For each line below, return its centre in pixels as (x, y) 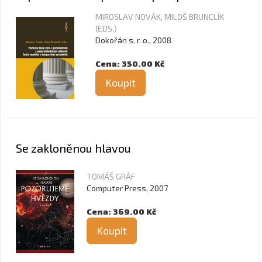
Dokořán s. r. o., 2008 (133, 40)
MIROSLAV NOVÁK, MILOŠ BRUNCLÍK (160, 17)
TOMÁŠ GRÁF (111, 176)
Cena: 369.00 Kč (121, 211)
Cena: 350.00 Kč (130, 63)
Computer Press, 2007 (127, 188)
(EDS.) (106, 28)
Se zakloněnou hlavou (73, 148)
